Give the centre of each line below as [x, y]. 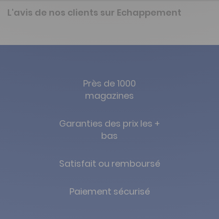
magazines [109, 95]
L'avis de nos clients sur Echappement [94, 12]
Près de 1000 [109, 83]
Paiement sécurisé [109, 191]
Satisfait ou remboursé [109, 163]
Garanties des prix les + [109, 123]
